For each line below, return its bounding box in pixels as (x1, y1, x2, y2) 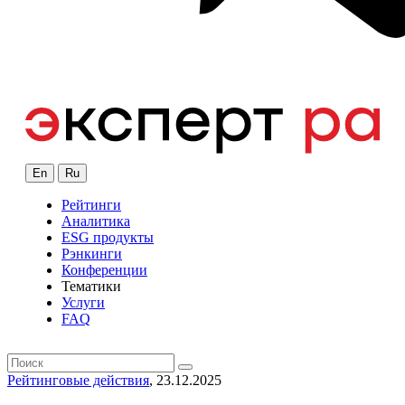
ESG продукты (61, 230, 154, 246)
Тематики (61, 278, 121, 295)
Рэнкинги (61, 246, 122, 262)
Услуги (61, 295, 105, 311)
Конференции (61, 262, 147, 278)
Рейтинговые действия (7, 372, 149, 389)
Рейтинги (61, 197, 121, 213)
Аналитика (61, 213, 130, 230)
